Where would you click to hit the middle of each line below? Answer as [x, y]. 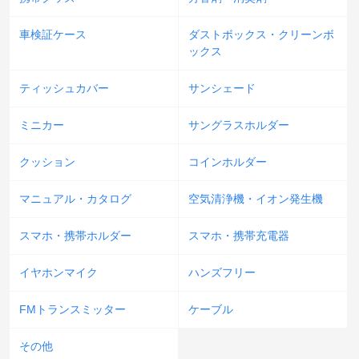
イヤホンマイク [58, 272]
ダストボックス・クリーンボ [261, 34]
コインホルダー [227, 161]
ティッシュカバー [64, 88]
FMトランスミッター [73, 309]
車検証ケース [53, 34]
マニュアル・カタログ [75, 198]
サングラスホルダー [238, 125]
